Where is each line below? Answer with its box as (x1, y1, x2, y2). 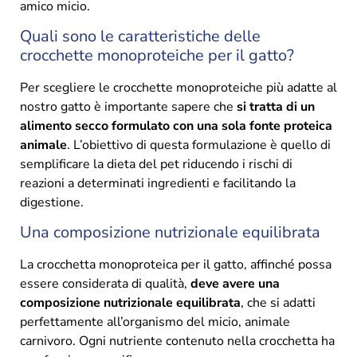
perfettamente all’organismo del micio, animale (20, 313, 290, 331)
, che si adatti (241, 294, 316, 312)
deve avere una (190, 275, 280, 293)
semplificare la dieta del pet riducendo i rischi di (20, 155, 292, 174)
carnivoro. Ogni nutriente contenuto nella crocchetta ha (20, 332, 335, 351)
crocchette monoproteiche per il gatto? (20, 45, 294, 67)
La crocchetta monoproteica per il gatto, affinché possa (20, 256, 331, 274)
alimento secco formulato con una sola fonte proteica (20, 117, 332, 135)
